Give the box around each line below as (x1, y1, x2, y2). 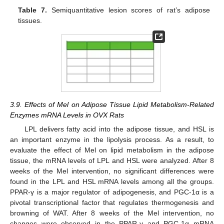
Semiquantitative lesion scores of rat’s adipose (47, 5, 210, 14)
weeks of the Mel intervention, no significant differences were (10, 166, 214, 175)
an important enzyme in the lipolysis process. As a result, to (10, 135, 214, 143)
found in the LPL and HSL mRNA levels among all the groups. (10, 177, 214, 185)
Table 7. (18, 5, 47, 14)
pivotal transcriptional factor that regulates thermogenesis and (10, 198, 214, 206)
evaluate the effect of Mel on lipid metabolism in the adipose (10, 145, 214, 154)
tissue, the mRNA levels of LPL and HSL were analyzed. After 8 (10, 156, 214, 164)
